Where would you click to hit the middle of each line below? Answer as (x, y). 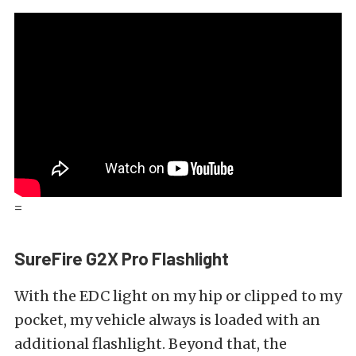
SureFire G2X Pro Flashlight (122, 258)
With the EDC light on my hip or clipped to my (178, 296)
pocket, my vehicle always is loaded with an (167, 319)
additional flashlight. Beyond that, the (151, 343)
